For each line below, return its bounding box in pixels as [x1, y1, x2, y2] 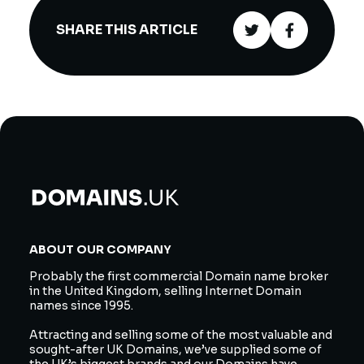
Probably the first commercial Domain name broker [29, 269, 328, 284]
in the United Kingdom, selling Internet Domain [29, 284, 301, 299]
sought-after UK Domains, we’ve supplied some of [29, 342, 322, 357]
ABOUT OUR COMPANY [29, 242, 171, 258]
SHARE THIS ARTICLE [56, 21, 197, 39]
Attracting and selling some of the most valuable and [29, 327, 332, 343]
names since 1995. [29, 298, 133, 314]
